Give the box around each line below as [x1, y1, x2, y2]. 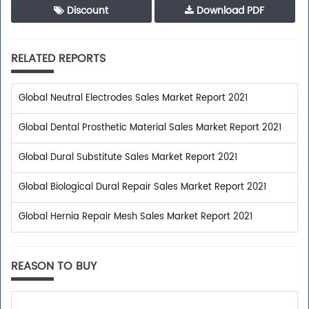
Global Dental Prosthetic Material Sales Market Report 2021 [19, 121, 281, 136]
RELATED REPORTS [11, 50, 106, 68]
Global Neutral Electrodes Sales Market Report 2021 [19, 91, 248, 106]
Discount [64, 3, 109, 19]
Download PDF [194, 3, 265, 19]
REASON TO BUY [11, 257, 97, 276]
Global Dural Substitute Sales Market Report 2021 [19, 150, 237, 166]
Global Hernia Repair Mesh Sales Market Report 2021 [19, 210, 252, 225]
